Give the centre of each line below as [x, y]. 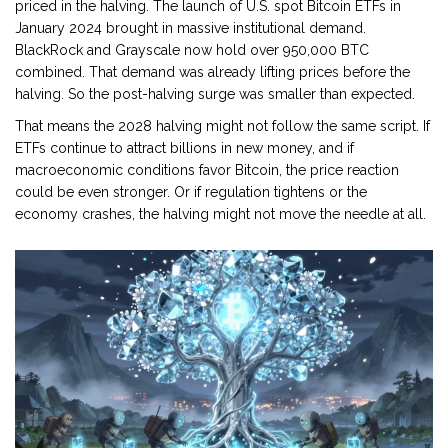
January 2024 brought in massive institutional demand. [190, 28]
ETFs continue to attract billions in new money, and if [184, 148]
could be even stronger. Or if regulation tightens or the [191, 192]
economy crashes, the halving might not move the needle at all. [220, 214]
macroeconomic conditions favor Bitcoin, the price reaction [207, 170]
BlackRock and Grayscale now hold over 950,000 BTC [192, 50]
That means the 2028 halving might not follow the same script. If [222, 126]
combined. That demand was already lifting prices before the [212, 72]
